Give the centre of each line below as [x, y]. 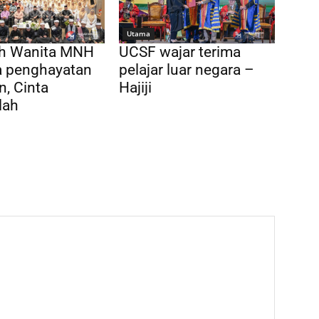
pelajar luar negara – [187, 70]
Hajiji [136, 88]
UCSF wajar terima [180, 52]
